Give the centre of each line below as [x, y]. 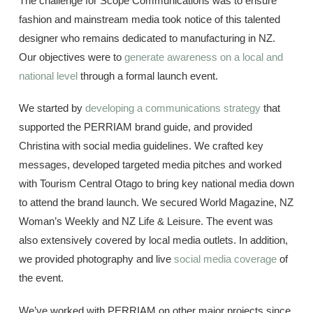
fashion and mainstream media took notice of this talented [149, 19]
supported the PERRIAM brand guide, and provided [135, 127]
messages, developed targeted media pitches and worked [150, 165]
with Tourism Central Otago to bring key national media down [156, 184]
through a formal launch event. [147, 75]
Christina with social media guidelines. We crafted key [141, 146]
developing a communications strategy [173, 108]
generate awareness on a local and [203, 57]
